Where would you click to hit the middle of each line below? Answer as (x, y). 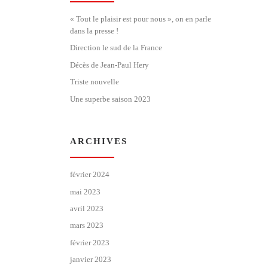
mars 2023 (87, 226)
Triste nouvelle (95, 82)
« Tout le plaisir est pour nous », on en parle (141, 19)
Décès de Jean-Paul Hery (109, 65)
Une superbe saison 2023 (110, 99)
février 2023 (90, 242)
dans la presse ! (94, 31)
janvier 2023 (91, 259)
